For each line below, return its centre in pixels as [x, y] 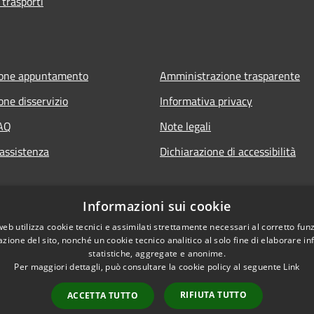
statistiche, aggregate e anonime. [157, 253]
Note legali [185, 126]
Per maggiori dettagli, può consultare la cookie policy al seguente [149, 267]
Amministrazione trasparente [230, 75]
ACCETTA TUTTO [102, 295]
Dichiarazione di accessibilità [228, 151]
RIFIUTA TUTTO [214, 295]
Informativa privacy [206, 101]
